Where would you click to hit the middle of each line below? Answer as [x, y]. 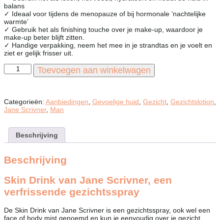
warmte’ [16, 21]
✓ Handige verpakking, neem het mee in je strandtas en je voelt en [108, 45]
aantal [13, 91]
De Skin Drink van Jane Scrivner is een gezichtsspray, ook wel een [107, 210]
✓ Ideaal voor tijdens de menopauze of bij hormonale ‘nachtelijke [105, 14]
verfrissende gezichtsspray [72, 192]
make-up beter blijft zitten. [44, 37]
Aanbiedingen [67, 101]
